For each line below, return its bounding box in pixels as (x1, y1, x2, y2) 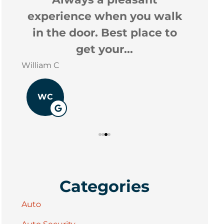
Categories (59, 176, 150, 196)
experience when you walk (27, 8, 182, 23)
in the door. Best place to (32, 25, 177, 39)
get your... (76, 41, 133, 56)
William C (21, 60, 59, 70)
